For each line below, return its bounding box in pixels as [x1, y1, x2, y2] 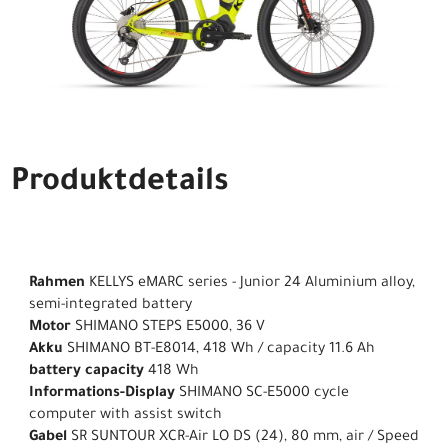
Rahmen [29, 276, 85, 293]
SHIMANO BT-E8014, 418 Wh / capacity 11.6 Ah [63, 342, 375, 359]
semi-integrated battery [29, 298, 192, 315]
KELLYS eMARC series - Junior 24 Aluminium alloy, [85, 276, 415, 293]
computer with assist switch [29, 408, 222, 425]
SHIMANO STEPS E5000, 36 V [71, 320, 265, 337]
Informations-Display [29, 386, 175, 403]
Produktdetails [11, 166, 229, 201]
